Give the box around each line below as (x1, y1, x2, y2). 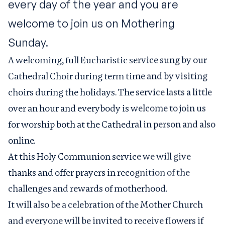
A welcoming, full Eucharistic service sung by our (8, 54, 207, 66)
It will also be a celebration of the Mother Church (8, 198, 203, 210)
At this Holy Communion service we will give (8, 150, 191, 162)
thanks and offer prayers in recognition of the (8, 166, 190, 178)
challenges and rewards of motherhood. (8, 182, 167, 194)
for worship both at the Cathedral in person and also (8, 118, 215, 130)
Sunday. (8, 35, 48, 49)
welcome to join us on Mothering (8, 16, 175, 30)
